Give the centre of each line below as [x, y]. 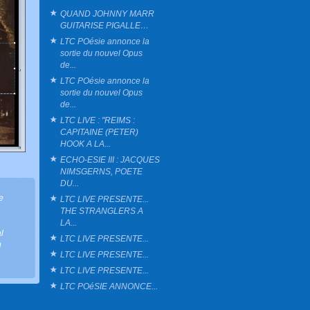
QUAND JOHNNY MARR [107, 13]
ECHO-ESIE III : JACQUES [110, 159]
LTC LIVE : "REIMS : [98, 120]
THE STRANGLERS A [102, 210]
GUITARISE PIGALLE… [104, 25]
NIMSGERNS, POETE [101, 171]
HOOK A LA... [85, 143]
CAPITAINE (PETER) [99, 131]
